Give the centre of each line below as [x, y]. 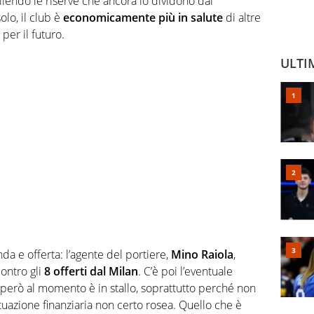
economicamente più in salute [143, 18]
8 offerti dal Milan [91, 272]
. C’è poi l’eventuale [185, 272]
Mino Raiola [202, 255]
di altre [242, 18]
